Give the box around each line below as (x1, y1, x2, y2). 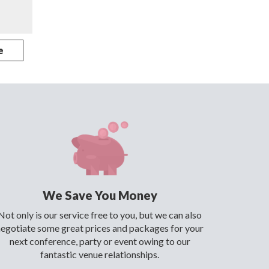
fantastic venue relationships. (40, 249, 159, 260)
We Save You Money (42, 188, 157, 202)
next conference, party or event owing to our (9, 235, 190, 247)
